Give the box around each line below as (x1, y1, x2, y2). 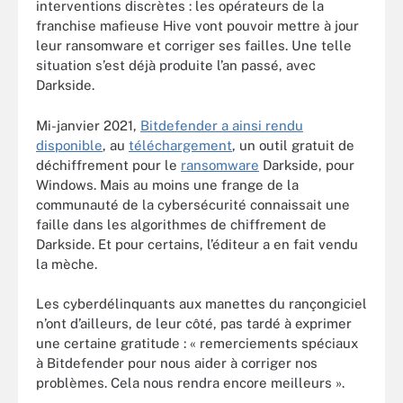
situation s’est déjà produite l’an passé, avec (36, 58, 316, 73)
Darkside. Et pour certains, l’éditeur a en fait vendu (36, 236, 358, 252)
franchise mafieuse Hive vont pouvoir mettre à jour (36, 18, 359, 33)
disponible (36, 137, 103, 153)
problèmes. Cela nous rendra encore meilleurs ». (36, 375, 345, 390)
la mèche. (36, 255, 97, 272)
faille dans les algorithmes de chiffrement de (36, 216, 327, 232)
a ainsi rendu (221, 117, 303, 133)
